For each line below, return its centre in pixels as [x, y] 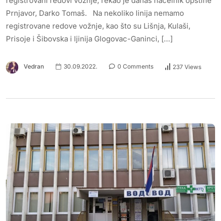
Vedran [34, 67]
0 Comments [135, 67]
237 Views [187, 67]
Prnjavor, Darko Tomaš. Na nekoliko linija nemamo [95, 13]
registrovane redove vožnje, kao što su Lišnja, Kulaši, [98, 26]
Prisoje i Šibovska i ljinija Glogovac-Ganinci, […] [89, 39]
